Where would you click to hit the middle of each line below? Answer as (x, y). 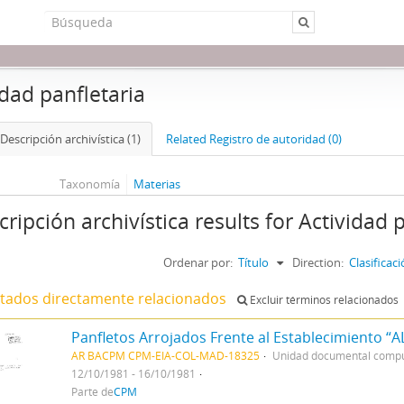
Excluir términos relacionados (323, 300)
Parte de (92, 391)
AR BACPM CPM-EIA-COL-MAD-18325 (165, 355)
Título (253, 262)
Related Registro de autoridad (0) (254, 139)
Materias (157, 184)
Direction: (318, 262)
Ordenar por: (198, 262)
